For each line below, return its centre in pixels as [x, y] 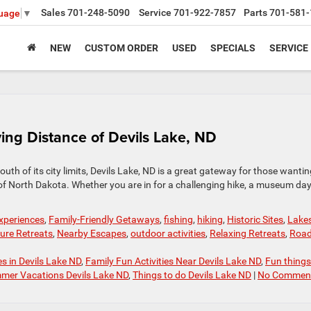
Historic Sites [255, 219]
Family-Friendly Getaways [104, 219]
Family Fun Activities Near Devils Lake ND [173, 261]
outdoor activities [168, 233]
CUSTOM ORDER [121, 48]
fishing [178, 219]
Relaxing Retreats [247, 233]
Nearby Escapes [92, 233]
